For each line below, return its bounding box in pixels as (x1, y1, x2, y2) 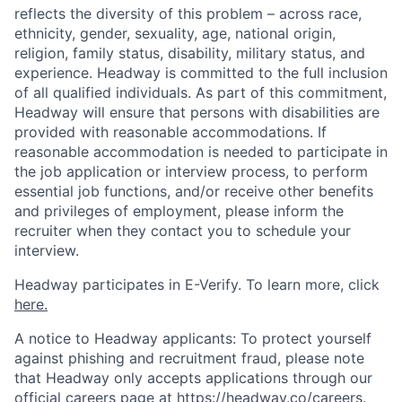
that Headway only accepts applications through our (14, 369, 372, 387)
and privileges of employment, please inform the (14, 202, 344, 220)
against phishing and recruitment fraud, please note (14, 349, 364, 367)
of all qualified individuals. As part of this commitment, (14, 83, 387, 101)
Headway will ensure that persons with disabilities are (14, 103, 380, 121)
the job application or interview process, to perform (14, 162, 368, 180)
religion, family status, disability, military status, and (14, 44, 365, 62)
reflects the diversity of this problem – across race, (14, 4, 362, 22)
